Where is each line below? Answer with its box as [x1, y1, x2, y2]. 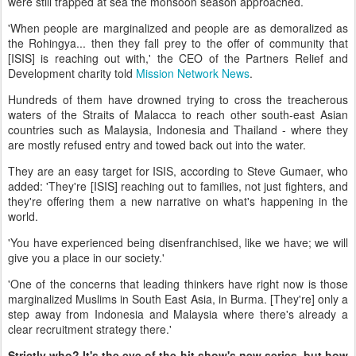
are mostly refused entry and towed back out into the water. [8, 136, 306, 153]
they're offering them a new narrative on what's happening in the [8, 192, 348, 209]
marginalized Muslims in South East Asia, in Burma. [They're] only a [8, 290, 348, 307]
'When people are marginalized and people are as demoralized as [8, 19, 348, 36]
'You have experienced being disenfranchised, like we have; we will [8, 234, 348, 250]
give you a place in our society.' [8, 249, 164, 265]
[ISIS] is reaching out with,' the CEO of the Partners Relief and [8, 49, 348, 66]
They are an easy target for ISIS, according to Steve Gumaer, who [8, 162, 348, 179]
